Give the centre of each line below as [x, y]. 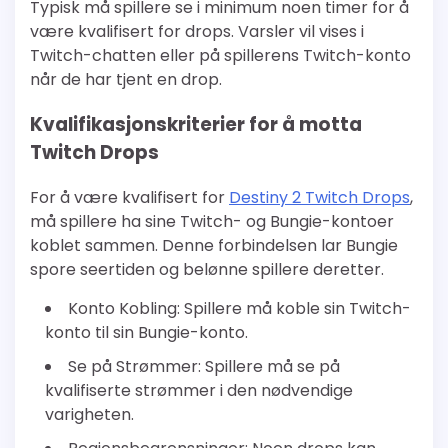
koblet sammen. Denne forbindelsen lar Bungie [214, 245]
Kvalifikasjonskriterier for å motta [196, 124]
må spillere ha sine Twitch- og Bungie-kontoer [212, 221]
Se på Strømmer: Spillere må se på [204, 366]
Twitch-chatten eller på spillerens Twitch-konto [220, 56]
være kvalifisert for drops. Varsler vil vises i [197, 32]
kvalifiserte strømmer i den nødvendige [199, 390]
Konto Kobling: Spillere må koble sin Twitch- [239, 308]
